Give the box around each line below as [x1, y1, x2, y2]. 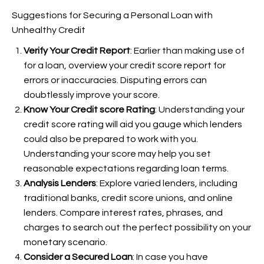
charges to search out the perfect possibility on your [24, 223, 251, 232]
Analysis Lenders [24, 179, 96, 188]
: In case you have [133, 252, 208, 262]
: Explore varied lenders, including [96, 179, 237, 188]
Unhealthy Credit [12, 25, 85, 35]
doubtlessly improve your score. [24, 90, 160, 100]
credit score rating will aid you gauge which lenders [24, 120, 242, 129]
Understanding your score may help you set [24, 149, 211, 159]
